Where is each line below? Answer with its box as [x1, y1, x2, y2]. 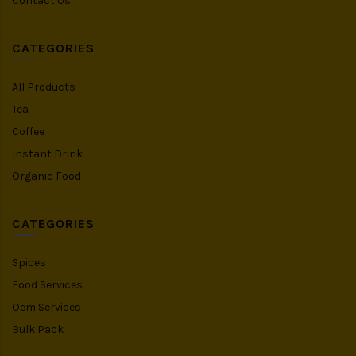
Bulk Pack [12, 322, 64, 336]
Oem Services [12, 300, 81, 314]
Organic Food [12, 168, 81, 183]
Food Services [12, 277, 83, 292]
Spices [12, 255, 46, 269]
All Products [12, 79, 75, 94]
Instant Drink [12, 146, 83, 161]
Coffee [12, 124, 44, 138]
